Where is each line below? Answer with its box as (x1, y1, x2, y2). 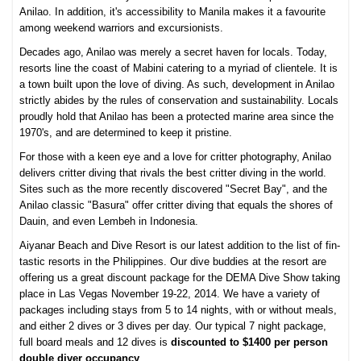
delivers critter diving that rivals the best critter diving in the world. (19, 166, 327, 179)
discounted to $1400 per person (171, 335, 329, 348)
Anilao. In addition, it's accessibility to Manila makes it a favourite (19, 5, 326, 18)
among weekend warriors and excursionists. (19, 21, 224, 34)
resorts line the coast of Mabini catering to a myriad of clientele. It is (19, 61, 338, 74)
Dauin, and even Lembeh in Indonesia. (19, 214, 199, 227)
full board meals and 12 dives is (19, 335, 172, 348)
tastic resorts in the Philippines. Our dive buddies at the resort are (19, 255, 327, 268)
